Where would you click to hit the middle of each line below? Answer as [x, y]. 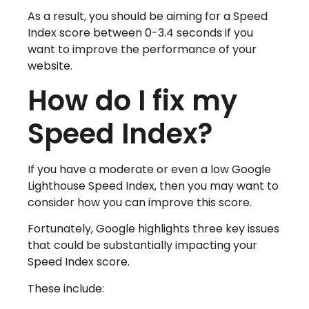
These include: [66, 288]
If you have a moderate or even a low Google [149, 169]
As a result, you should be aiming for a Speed [148, 16]
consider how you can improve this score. [140, 202]
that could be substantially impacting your [142, 246]
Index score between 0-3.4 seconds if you [140, 32]
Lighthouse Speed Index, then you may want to [153, 186]
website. [50, 66]
